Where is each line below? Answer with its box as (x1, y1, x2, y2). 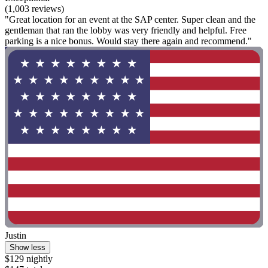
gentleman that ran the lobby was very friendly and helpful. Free (5, 25, 246, 36)
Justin (5, 230, 26, 240)
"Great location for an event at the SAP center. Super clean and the (5, 14, 255, 25)
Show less (10, 242, 45, 252)
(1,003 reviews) (5, 4, 64, 14)
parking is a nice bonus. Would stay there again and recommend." (5, 36, 252, 47)
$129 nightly (5, 253, 53, 264)
